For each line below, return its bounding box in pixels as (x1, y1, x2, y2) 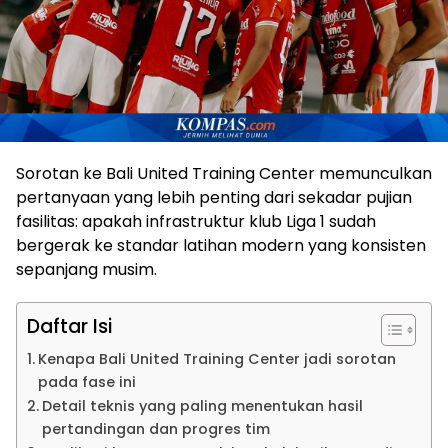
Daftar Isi (27, 313, 112, 340)
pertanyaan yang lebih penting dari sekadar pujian (16, 186, 412, 209)
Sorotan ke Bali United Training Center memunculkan (16, 162, 432, 185)
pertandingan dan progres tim (41, 419, 270, 439)
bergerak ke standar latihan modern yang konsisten (16, 234, 426, 257)
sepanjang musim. (16, 258, 157, 281)
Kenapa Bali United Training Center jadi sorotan (37, 349, 396, 369)
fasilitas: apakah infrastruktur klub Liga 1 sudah (16, 210, 376, 233)
